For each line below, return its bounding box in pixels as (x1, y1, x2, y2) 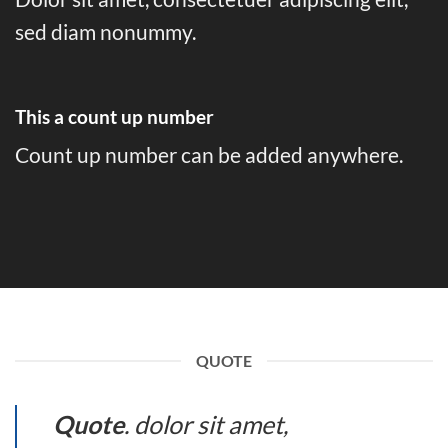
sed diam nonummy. (15, 18, 196, 44)
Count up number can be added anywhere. (15, 142, 403, 168)
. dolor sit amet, (124, 409, 288, 440)
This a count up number (15, 104, 218, 128)
